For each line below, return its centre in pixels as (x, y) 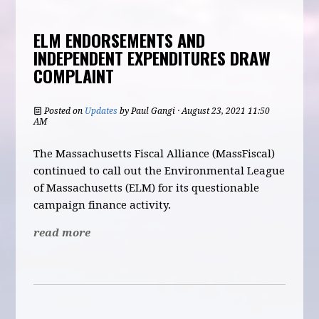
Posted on (64, 111)
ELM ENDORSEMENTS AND (120, 40)
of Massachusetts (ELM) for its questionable (147, 188)
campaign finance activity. (103, 205)
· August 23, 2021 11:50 (223, 111)
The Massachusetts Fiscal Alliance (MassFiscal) (155, 154)
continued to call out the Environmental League (159, 171)
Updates (101, 111)
